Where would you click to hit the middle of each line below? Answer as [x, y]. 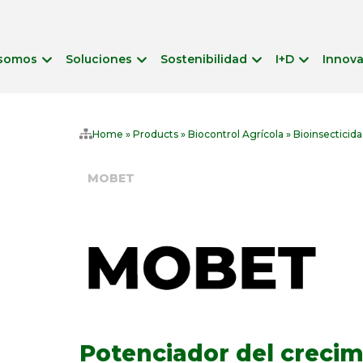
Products [156, 134]
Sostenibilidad [204, 60]
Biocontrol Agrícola [236, 134]
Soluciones [99, 60]
